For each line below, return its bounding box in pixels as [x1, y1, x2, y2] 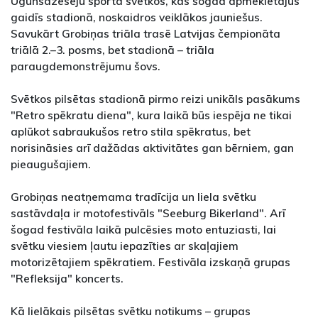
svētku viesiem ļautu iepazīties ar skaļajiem [11, 238, 238, 253]
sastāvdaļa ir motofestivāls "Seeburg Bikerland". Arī [11, 206, 285, 221]
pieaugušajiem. [11, 157, 91, 172]
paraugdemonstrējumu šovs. [11, 59, 160, 74]
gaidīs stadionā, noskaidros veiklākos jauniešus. [11, 10, 263, 25]
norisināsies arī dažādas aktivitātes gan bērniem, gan [11, 141, 294, 155]
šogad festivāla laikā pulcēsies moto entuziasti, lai [11, 222, 276, 237]
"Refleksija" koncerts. [11, 271, 124, 286]
